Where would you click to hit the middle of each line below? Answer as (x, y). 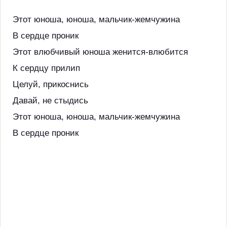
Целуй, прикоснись (51, 84)
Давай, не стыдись (50, 101)
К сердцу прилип (46, 68)
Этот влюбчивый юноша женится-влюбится (100, 52)
